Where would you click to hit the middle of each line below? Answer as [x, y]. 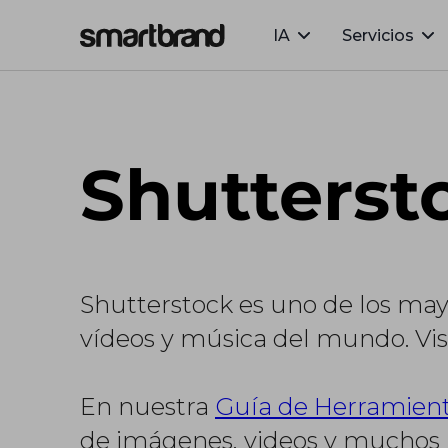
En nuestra [147, 406]
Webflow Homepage [163, 59]
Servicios [378, 35]
